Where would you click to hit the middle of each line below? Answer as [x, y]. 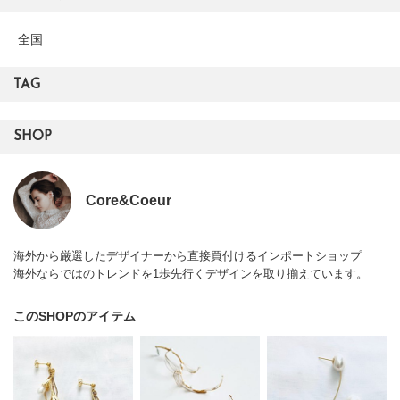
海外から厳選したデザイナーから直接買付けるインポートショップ [187, 256]
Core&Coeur [129, 201]
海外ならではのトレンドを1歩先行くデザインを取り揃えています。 [191, 274]
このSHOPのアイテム [75, 317]
